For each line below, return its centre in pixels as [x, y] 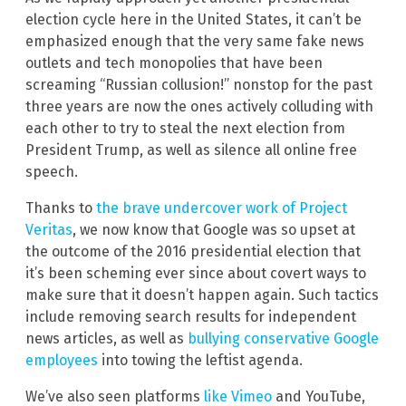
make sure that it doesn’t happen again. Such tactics [202, 295]
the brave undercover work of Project [222, 208]
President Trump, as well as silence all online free [191, 150]
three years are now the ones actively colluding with [199, 107]
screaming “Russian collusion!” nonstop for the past [199, 85]
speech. [52, 172]
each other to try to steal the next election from [185, 129]
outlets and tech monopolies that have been [174, 63]
